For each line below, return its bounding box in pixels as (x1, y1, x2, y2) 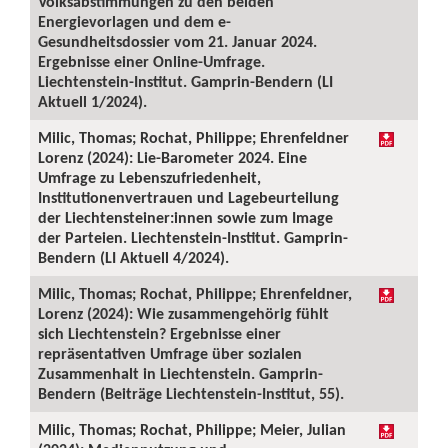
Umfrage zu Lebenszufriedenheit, (38, 168, 261, 187)
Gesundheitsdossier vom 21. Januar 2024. (38, 32, 317, 51)
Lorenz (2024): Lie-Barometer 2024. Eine (38, 148, 307, 167)
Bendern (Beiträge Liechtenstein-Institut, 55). (38, 384, 344, 403)
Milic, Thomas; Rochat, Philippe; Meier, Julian (38, 420, 346, 439)
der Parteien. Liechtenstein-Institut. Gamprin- (38, 228, 348, 247)
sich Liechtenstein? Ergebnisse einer (38, 324, 281, 343)
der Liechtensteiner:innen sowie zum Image (38, 208, 333, 227)
